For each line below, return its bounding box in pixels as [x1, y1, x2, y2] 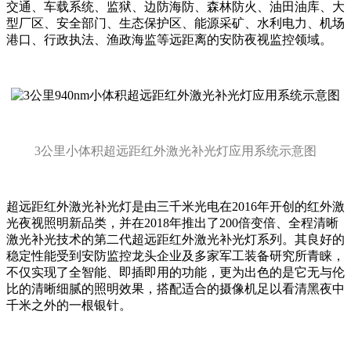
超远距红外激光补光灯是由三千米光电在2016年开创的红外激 [6, 200, 345, 214]
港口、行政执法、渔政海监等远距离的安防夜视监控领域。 [6, 33, 332, 47]
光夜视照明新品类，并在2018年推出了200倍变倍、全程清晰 [6, 216, 338, 230]
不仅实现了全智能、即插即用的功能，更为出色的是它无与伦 [6, 266, 345, 280]
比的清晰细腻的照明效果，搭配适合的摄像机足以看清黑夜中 [6, 282, 345, 296]
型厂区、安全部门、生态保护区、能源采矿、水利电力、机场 [6, 16, 345, 31]
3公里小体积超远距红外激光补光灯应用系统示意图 [34, 144, 317, 158]
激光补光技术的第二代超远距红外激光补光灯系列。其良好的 [6, 233, 345, 247]
